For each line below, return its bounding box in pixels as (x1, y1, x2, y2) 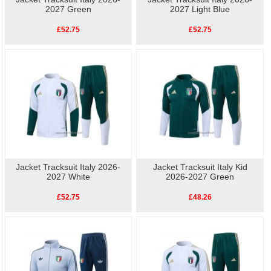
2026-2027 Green (166, 172, 235, 182)
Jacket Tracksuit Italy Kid (152, 162, 247, 172)
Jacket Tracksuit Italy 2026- (16, 162, 121, 172)
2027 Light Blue (170, 4, 230, 15)
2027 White (46, 172, 90, 182)
